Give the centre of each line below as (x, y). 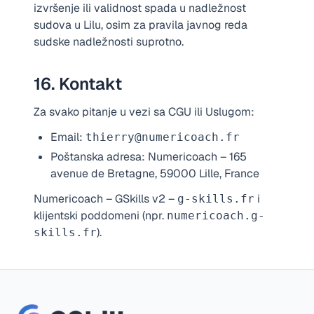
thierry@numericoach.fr (163, 137)
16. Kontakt (78, 84)
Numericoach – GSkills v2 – (105, 199)
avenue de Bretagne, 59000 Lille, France (155, 173)
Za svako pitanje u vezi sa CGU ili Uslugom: (144, 112)
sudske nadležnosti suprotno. (109, 42)
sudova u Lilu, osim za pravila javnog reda (141, 25)
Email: (68, 137)
